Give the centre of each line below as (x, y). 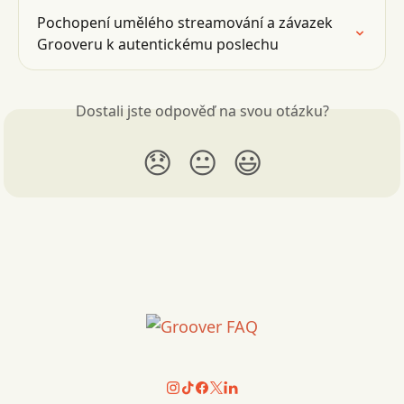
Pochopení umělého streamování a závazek (187, 23)
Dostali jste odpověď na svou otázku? (202, 111)
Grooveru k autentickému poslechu (158, 44)
